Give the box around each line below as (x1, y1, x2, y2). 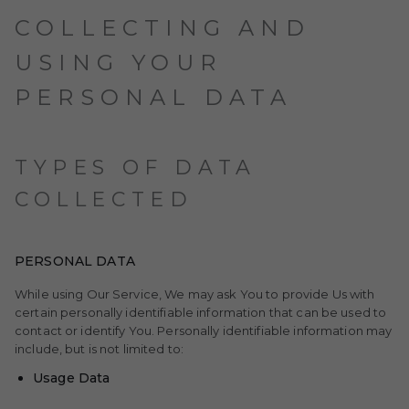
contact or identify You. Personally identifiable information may (15, 323, 393, 338)
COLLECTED (15, 187, 194, 212)
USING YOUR (15, 49, 222, 76)
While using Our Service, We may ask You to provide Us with (15, 287, 375, 301)
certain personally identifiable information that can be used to (15, 305, 387, 320)
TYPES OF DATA (15, 155, 257, 180)
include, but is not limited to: (15, 341, 184, 356)
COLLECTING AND (15, 15, 310, 41)
